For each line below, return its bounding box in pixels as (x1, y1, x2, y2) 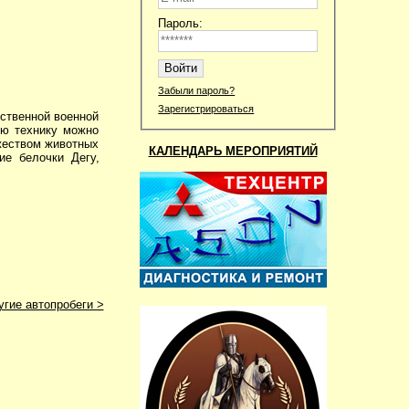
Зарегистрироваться (158, 102, 255, 114)
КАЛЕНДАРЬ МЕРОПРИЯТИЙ (148, 143, 318, 158)
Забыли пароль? (158, 84, 236, 96)
